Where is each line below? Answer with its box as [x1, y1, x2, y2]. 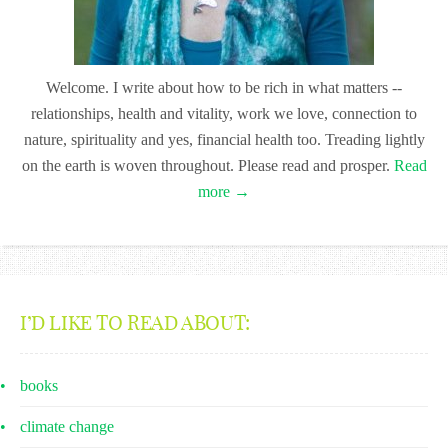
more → [198, 183, 250, 200]
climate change [20, 418, 114, 435]
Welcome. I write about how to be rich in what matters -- [46, 79, 402, 96]
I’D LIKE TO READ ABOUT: [20, 310, 250, 335]
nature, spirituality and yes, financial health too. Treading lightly [23, 131, 425, 148]
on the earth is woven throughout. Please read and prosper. [21, 157, 394, 174]
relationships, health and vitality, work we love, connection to [31, 105, 417, 122]
